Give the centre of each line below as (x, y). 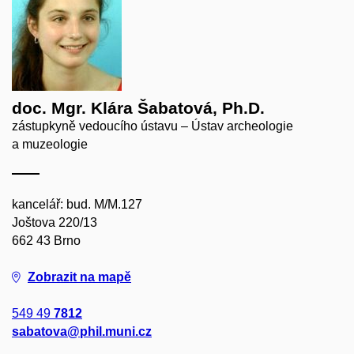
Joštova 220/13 (55, 222)
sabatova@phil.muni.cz (82, 331)
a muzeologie (50, 144)
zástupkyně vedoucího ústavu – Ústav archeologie (153, 126)
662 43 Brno (46, 240)
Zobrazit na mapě (79, 277)
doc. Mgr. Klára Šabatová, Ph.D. (138, 107)
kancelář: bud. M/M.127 (77, 204)
